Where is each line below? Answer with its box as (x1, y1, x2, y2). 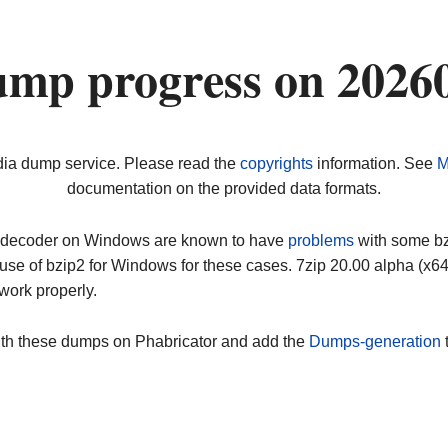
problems (288, 231, 354, 249)
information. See (312, 155, 437, 173)
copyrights (239, 155, 313, 173)
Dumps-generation (309, 333, 441, 351)
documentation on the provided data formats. (67, 180, 381, 198)
